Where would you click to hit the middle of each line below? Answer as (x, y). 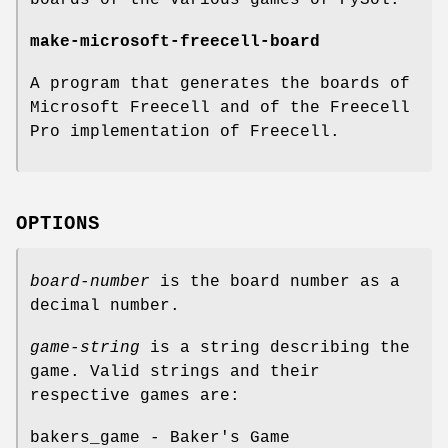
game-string (85, 348)
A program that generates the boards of (220, 83)
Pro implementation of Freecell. (185, 131)
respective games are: (135, 396)
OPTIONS (58, 224)
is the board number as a (275, 282)
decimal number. (105, 306)
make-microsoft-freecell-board (175, 41)
